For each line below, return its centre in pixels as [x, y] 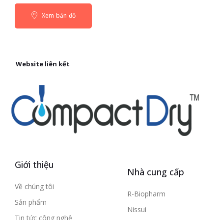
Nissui [137, 210]
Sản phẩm [31, 202]
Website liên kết [43, 64]
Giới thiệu [34, 165]
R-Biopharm [146, 194]
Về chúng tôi [34, 187]
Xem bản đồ [58, 16]
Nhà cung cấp [156, 172]
